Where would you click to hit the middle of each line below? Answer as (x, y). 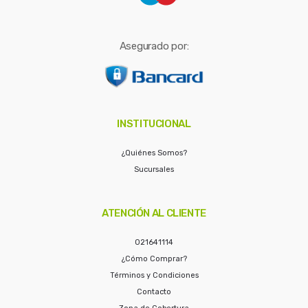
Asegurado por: (154, 46)
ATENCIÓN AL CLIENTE (154, 213)
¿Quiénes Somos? (154, 153)
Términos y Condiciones (154, 276)
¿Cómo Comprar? (154, 259)
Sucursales (154, 170)
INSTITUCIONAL (154, 124)
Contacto (154, 292)
